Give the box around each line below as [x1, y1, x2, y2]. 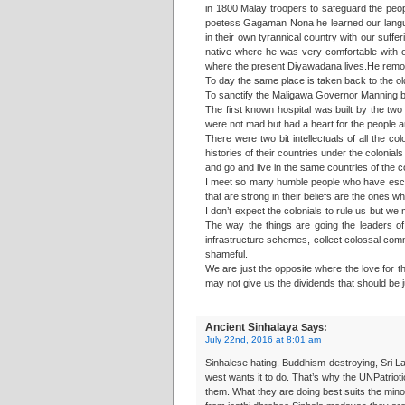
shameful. [205, 249, 248, 259]
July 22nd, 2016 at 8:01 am [205, 334, 321, 344]
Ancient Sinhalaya [205, 321, 298, 334]
